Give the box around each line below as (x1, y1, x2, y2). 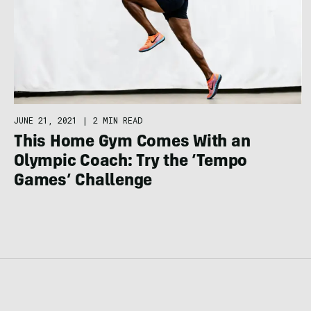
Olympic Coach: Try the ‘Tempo (14, 153, 248, 171)
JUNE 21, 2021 (14, 114, 77, 126)
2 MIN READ (93, 114, 142, 126)
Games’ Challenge (14, 173, 153, 190)
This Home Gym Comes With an (14, 134, 251, 151)
